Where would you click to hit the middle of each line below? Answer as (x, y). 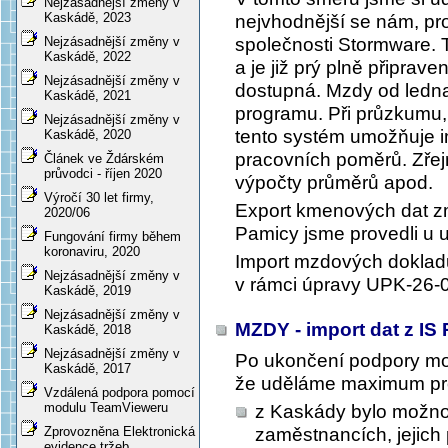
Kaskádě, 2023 (87, 18)
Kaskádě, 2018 (87, 330)
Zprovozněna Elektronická (119, 432)
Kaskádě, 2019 (87, 291)
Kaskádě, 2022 (87, 57)
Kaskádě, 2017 (87, 369)
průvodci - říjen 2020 (103, 174)
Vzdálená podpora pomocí (119, 393)
